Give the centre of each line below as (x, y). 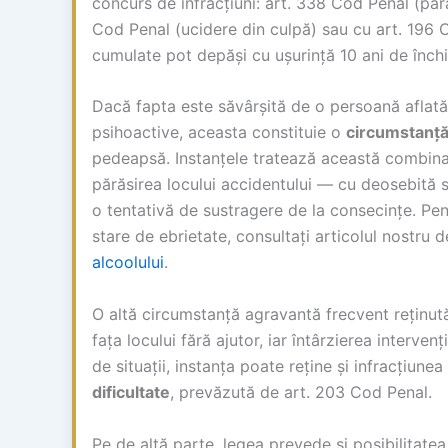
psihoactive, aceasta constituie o (219, 132)
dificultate (131, 392)
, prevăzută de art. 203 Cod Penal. (301, 392)
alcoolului (128, 262)
